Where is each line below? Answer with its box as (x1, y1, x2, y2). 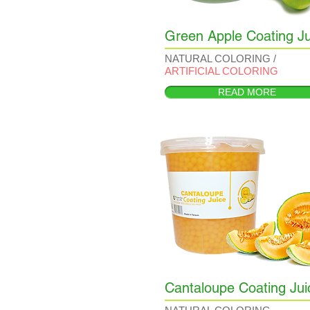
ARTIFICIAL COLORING (165, 65, 278, 77)
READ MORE (218, 86, 276, 98)
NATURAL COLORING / (165, 53, 276, 64)
